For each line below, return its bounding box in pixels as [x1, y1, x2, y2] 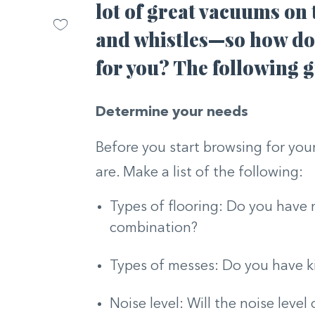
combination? [109, 221, 198, 236]
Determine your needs [95, 105, 252, 120]
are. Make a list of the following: [95, 165, 303, 180]
